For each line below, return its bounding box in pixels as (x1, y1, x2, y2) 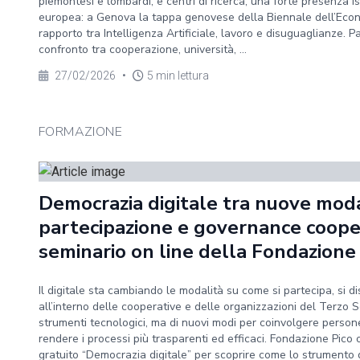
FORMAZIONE (39, 123, 122, 141)
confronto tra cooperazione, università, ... (39, 42, 247, 57)
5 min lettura (147, 69, 209, 82)
